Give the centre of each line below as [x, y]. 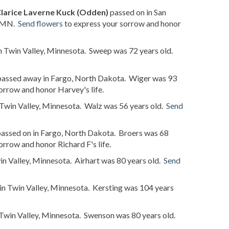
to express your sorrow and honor [122, 23]
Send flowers [40, 23]
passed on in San [137, 12]
